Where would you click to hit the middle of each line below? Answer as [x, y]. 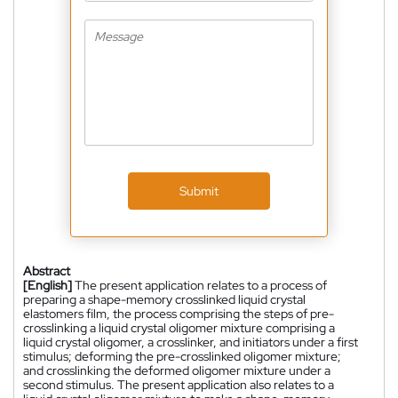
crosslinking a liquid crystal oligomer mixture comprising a [179, 328]
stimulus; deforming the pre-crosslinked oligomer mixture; [182, 356]
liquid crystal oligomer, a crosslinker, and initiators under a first [191, 342]
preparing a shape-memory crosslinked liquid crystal [164, 299]
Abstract [47, 271]
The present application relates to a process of [201, 285]
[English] [48, 285]
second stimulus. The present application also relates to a [179, 385]
